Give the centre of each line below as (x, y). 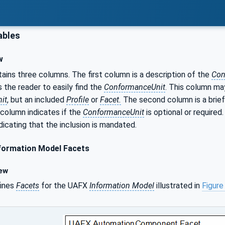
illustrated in (178, 186)
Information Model (122, 186)
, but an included (37, 99)
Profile (78, 99)
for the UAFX (64, 186)
